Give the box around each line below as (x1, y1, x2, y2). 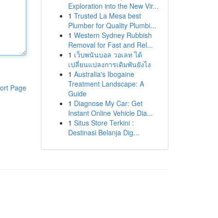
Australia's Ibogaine (73, 69, 134, 79)
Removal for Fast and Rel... (68, 40, 153, 50)
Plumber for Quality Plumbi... (68, 20, 156, 30)
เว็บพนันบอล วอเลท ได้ (73, 50, 142, 59)
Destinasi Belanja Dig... (68, 127, 139, 137)
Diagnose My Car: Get (73, 98, 143, 108)
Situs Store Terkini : (73, 118, 134, 127)
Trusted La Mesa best (73, 11, 141, 20)
